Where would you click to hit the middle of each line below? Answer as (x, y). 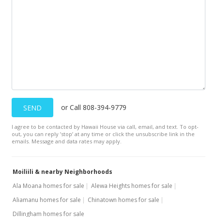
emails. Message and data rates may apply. (67, 141)
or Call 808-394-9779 (94, 107)
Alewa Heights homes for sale (132, 186)
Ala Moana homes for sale (48, 186)
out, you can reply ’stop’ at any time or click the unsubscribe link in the (103, 134)
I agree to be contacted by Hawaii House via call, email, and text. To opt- (105, 127)
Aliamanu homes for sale (47, 200)
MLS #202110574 (98, 41)
